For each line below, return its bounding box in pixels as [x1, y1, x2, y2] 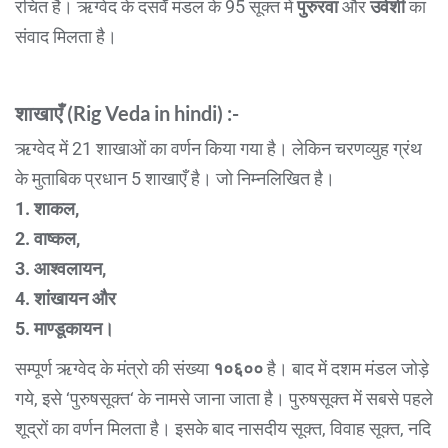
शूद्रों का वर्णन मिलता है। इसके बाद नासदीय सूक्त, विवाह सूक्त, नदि [15, 417, 431, 439]
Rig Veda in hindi [73, 100, 217, 125]
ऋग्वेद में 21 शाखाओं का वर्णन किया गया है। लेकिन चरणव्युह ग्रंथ [15, 137, 422, 159]
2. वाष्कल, [15, 227, 80, 249]
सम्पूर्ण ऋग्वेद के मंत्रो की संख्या [15, 357, 213, 379]
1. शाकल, [15, 197, 79, 219]
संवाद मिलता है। [15, 25, 117, 47]
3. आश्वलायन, [15, 257, 106, 279]
